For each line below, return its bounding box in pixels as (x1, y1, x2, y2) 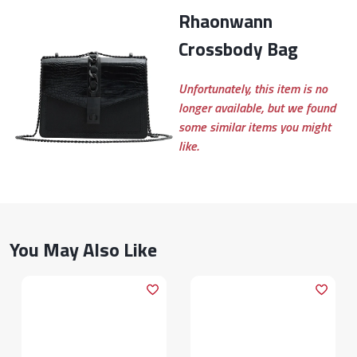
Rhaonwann (178, 7, 190, 35)
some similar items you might (178, 117, 331, 136)
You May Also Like (10, 235, 157, 264)
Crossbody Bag (178, 35, 298, 63)
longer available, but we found (178, 98, 335, 117)
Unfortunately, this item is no (178, 79, 328, 98)
